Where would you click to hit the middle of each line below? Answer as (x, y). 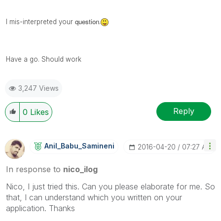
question (87, 21)
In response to (35, 169)
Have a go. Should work (44, 59)
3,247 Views (38, 88)
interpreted (40, 21)
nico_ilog (80, 169)
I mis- (14, 21)
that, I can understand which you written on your (94, 197)
